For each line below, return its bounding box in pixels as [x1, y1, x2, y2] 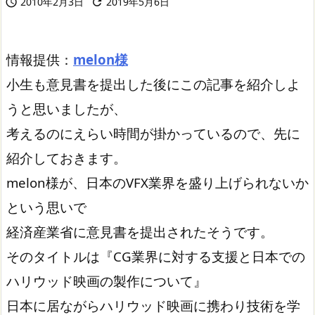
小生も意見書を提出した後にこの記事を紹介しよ [6, 75, 300, 93]
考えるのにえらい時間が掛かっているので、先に [6, 124, 300, 142]
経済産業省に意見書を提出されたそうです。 [6, 222, 274, 240]
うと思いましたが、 [6, 99, 127, 117]
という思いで [6, 198, 86, 216]
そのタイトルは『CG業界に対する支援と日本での [6, 247, 305, 265]
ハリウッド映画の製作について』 [6, 271, 207, 290]
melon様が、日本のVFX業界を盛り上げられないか [6, 173, 309, 191]
